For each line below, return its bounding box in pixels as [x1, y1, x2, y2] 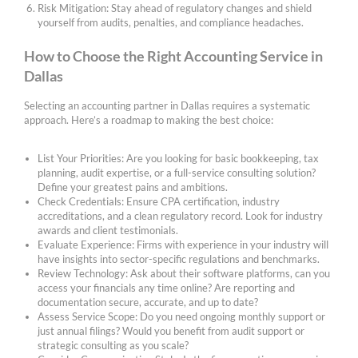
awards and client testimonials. [38, 223, 179, 237]
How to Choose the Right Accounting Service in [24, 46, 323, 65]
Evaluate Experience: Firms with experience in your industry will [38, 237, 329, 251]
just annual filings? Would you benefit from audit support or [38, 324, 305, 337]
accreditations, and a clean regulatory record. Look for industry [38, 209, 324, 222]
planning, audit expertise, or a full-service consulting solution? [38, 165, 316, 179]
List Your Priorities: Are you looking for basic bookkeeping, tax [38, 151, 320, 165]
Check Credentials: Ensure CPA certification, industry [38, 194, 280, 208]
